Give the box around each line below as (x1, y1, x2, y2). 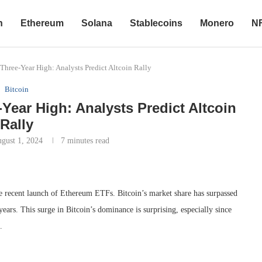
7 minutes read (60, 136, 109, 145)
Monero (200, 18, 234, 28)
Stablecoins (130, 18, 182, 28)
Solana (81, 18, 112, 28)
